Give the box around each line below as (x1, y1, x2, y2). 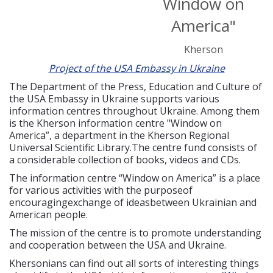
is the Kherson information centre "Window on (9, 116, 222, 130)
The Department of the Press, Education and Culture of (9, 80, 262, 93)
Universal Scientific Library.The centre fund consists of (9, 141, 257, 154)
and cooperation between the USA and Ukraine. (9, 238, 226, 252)
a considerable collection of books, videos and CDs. (9, 153, 241, 166)
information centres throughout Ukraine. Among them (9, 104, 260, 118)
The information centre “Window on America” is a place (9, 171, 260, 185)
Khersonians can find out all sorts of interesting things (9, 257, 259, 270)
